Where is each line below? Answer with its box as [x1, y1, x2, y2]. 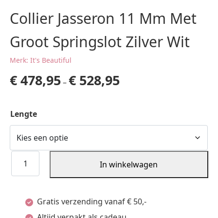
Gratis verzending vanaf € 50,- [37, 196, 146, 207]
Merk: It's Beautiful [10, 55, 72, 65]
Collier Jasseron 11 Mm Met [10, 8, 197, 28]
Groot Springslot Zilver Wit [10, 32, 190, 52]
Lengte [10, 109, 37, 119]
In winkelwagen [100, 159, 158, 170]
